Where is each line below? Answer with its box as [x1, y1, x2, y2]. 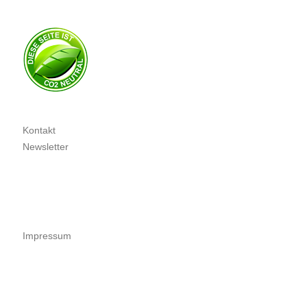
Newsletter [23, 141, 69, 153]
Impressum [23, 230, 71, 242]
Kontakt [23, 125, 56, 136]
